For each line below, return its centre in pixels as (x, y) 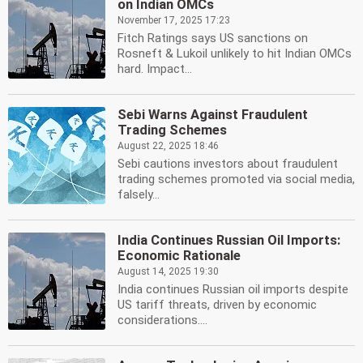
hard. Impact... (155, 69)
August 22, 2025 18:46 (168, 146)
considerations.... (162, 320)
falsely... (139, 194)
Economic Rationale (179, 256)
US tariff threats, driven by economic (217, 305)
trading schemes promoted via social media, (236, 179)
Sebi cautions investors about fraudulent (228, 164)
